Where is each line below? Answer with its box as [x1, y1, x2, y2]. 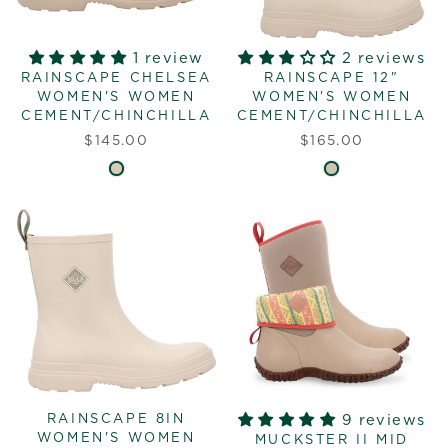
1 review [132, 51, 204, 66]
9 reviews [341, 412, 426, 428]
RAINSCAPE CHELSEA [20, 72, 212, 85]
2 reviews [342, 51, 426, 66]
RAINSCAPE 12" [263, 72, 400, 85]
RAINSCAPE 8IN [46, 412, 186, 426]
